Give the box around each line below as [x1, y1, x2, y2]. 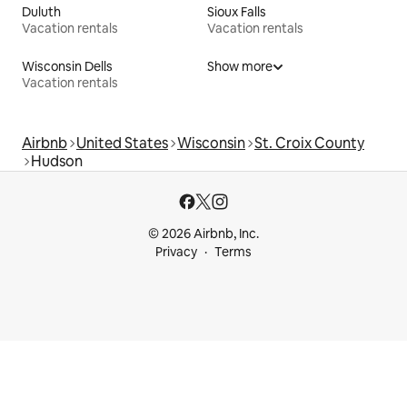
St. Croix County [254, 134, 364, 154]
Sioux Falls [207, 4, 266, 21]
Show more [207, 58, 273, 75]
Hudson [31, 152, 83, 172]
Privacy [155, 243, 197, 261]
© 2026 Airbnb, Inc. [148, 225, 259, 243]
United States [76, 134, 168, 154]
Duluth [22, 4, 61, 21]
